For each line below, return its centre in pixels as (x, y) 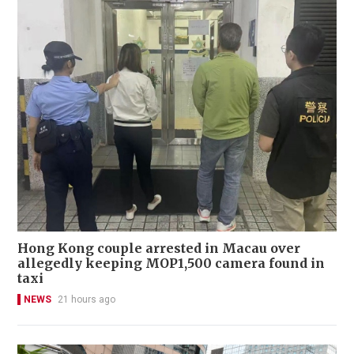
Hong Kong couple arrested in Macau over (159, 248)
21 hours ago (87, 299)
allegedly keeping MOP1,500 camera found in (171, 263)
